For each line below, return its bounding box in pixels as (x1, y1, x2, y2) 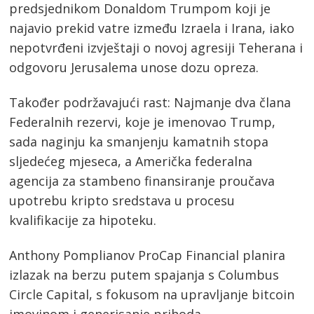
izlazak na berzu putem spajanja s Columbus (9, 266, 280, 283)
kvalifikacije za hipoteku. (9, 211, 157, 228)
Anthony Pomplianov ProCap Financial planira (9, 246, 286, 264)
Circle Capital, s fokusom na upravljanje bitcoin (9, 285, 295, 303)
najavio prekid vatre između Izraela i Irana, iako (9, 20, 295, 37)
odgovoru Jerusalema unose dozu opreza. (9, 59, 259, 76)
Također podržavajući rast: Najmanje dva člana (9, 93, 292, 111)
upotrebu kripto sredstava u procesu (9, 191, 235, 209)
